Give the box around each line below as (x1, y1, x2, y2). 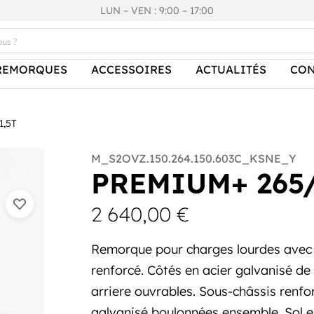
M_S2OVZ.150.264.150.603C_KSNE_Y (90, 151, 296, 165)
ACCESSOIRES (91, 62, 172, 76)
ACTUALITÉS (196, 62, 267, 76)
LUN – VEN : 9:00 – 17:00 (100, 4, 214, 17)
